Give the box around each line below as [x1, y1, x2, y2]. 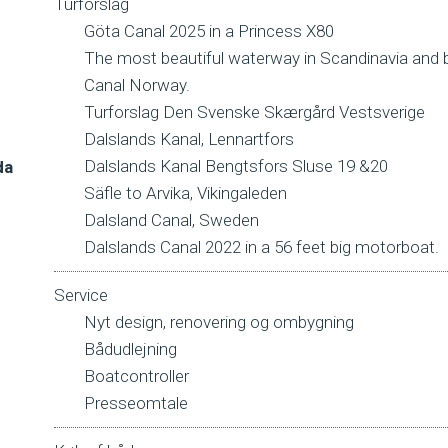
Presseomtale [84, 393, 188, 413]
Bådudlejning [84, 339, 177, 359]
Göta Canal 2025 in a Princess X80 [84, 21, 334, 41]
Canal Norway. [84, 75, 190, 95]
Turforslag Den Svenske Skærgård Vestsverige [84, 102, 425, 122]
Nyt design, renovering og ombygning [84, 312, 354, 332]
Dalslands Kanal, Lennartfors [84, 129, 294, 149]
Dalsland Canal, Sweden [84, 210, 259, 230]
